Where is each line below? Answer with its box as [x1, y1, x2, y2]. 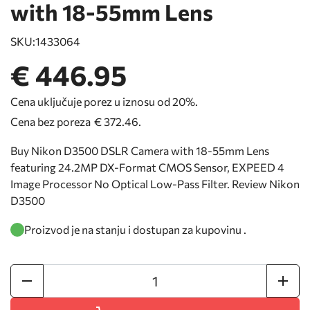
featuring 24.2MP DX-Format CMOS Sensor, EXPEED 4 [10, 161, 284, 174]
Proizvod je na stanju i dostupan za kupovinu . [24, 223, 246, 237]
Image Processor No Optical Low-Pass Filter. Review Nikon [10, 177, 300, 191]
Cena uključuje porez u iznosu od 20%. [10, 95, 198, 109]
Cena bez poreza [10, 115, 91, 129]
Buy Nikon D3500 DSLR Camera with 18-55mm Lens [10, 144, 269, 158]
